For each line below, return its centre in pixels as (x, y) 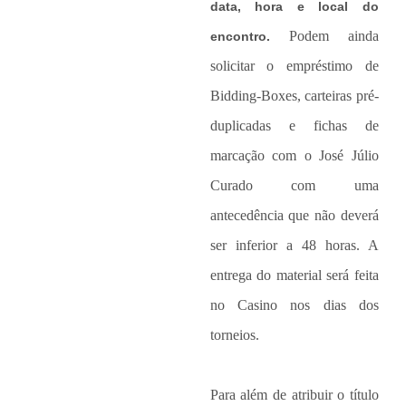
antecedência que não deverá (295, 216)
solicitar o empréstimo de (295, 66)
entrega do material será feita (295, 275)
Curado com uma (295, 186)
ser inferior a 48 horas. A (295, 246)
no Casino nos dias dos (295, 305)
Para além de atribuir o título (295, 395)
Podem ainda (334, 36)
